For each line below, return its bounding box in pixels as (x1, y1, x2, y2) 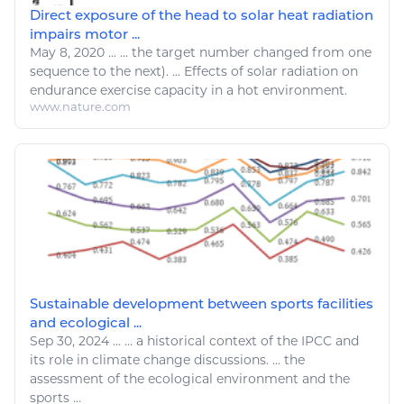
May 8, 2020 (30, 43, 108, 60)
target (152, 43, 199, 60)
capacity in (151, 81, 226, 98)
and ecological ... (30, 313, 142, 331)
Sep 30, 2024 (30, 332, 113, 349)
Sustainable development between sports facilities (30, 294, 373, 312)
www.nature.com (30, 98, 131, 114)
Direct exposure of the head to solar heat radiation (30, 5, 373, 23)
